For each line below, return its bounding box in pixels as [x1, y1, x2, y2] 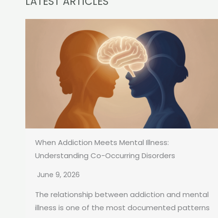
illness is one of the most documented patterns [35, 202, 210, 213]
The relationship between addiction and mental [35, 189, 209, 200]
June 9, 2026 [37, 170, 80, 180]
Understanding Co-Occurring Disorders [35, 150, 175, 161]
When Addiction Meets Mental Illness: [35, 137, 169, 148]
